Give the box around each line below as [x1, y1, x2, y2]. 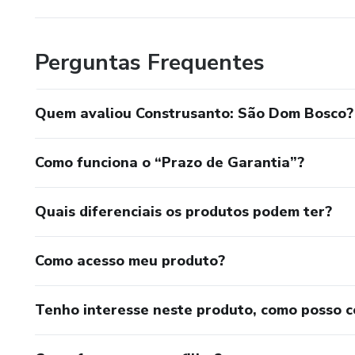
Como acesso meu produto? [35, 250, 225, 270]
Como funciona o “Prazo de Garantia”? [35, 152, 304, 172]
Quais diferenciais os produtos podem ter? [35, 201, 332, 221]
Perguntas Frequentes [35, 47, 265, 78]
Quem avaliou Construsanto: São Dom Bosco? [35, 103, 353, 123]
